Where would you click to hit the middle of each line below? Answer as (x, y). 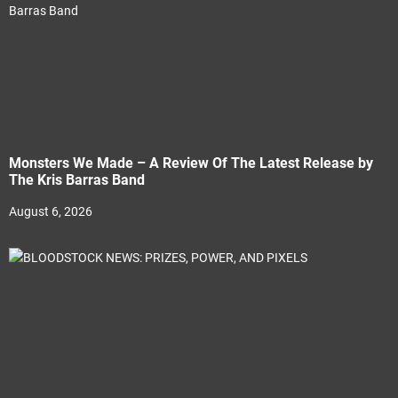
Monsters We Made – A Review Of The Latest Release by (191, 163)
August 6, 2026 (51, 211)
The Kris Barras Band (77, 180)
